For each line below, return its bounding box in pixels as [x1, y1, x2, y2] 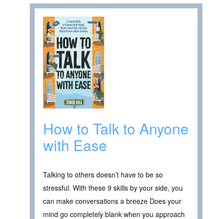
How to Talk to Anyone [43, 117, 189, 139]
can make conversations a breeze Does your [43, 196, 181, 206]
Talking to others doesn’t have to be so [43, 169, 163, 179]
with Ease [43, 134, 107, 155]
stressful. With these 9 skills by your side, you [43, 182, 183, 193]
